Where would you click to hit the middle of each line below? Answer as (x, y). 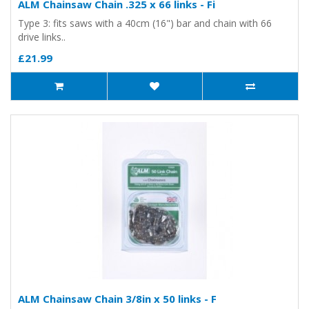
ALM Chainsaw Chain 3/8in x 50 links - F (117, 299)
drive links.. (42, 37)
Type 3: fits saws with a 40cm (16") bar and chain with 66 (145, 23)
